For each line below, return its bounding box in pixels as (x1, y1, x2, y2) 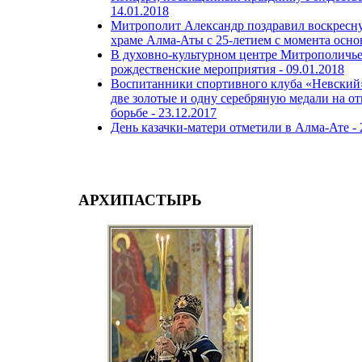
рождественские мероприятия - (111, 62, 286, 77)
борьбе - (111, 106, 158, 120)
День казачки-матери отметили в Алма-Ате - (111, 120, 360, 135)
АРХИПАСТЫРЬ (78, 192, 202, 209)
